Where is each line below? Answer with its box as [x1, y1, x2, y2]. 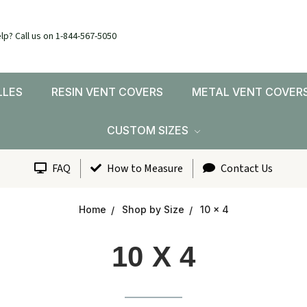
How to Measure [104, 161, 183, 176]
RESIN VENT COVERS [51, 85, 163, 99]
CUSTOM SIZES [107, 123, 191, 137]
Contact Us [218, 161, 273, 176]
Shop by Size [121, 204, 184, 215]
